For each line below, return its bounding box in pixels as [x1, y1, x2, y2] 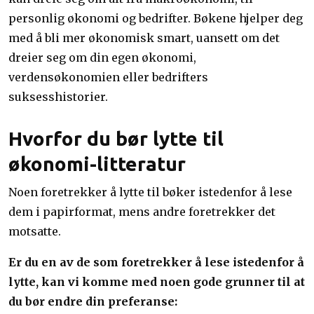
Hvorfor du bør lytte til [8, 128, 224, 149]
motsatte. [8, 224, 61, 238]
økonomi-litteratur [8, 153, 186, 175]
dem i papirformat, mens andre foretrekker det [8, 205, 275, 219]
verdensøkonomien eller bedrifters [8, 70, 208, 84]
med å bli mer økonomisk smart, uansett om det [8, 31, 280, 45]
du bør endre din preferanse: [8, 294, 177, 308]
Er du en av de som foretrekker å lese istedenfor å [8, 255, 304, 269]
